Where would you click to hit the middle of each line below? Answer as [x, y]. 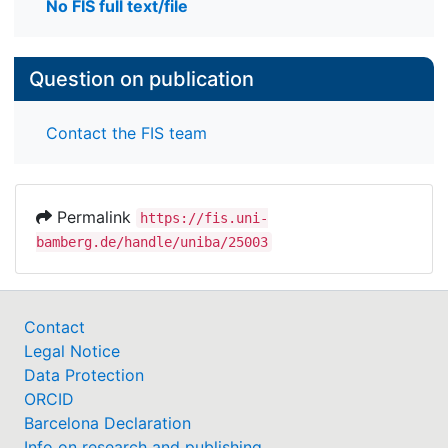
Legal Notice [72, 350]
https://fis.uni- [204, 217]
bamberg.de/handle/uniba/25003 [152, 241]
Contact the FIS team [126, 132]
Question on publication [141, 79]
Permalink [94, 216]
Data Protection [84, 374]
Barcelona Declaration [107, 422]
